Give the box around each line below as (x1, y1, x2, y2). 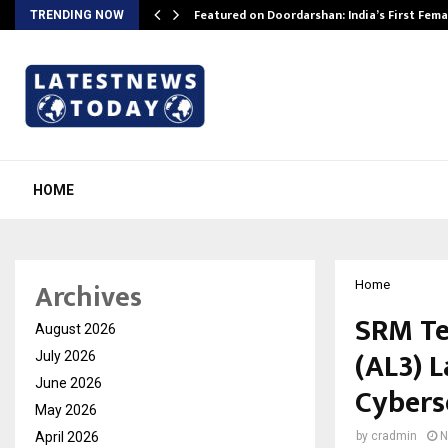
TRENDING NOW (30, 8, 124, 22)
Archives (35, 274, 142, 321)
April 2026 (35, 429, 99, 445)
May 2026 (35, 402, 97, 418)
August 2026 (35, 321, 116, 337)
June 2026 (35, 375, 102, 391)
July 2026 (35, 348, 96, 364)
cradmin (371, 429, 417, 443)
